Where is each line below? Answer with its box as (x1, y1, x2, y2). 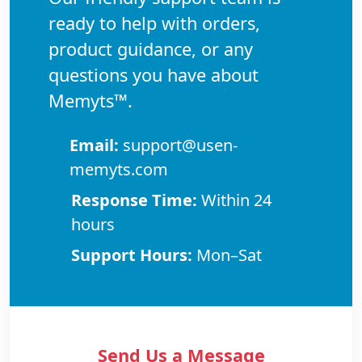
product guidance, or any (48, 37, 253, 61)
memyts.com (69, 158, 169, 180)
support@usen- (119, 134, 238, 156)
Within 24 (196, 189, 271, 211)
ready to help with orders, (48, 11, 260, 35)
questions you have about (48, 63, 259, 86)
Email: (69, 134, 120, 156)
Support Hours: (71, 244, 192, 266)
